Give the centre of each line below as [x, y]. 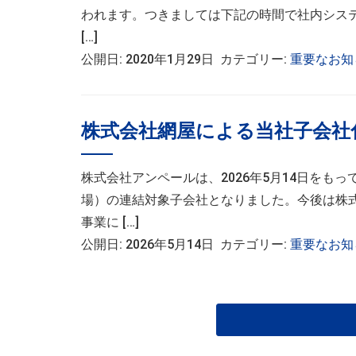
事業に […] [110, 222]
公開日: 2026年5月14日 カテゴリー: [186, 244]
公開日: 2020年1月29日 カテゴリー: [186, 59]
